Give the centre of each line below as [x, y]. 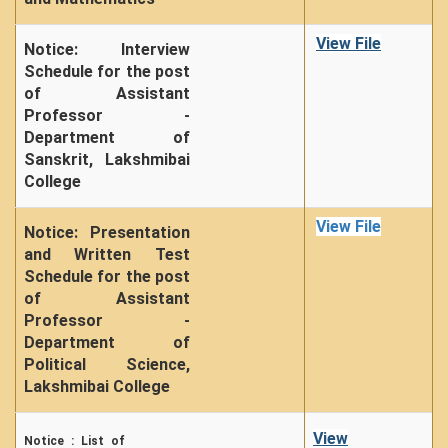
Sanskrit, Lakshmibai [107, 159]
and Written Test [107, 254]
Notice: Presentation [107, 232]
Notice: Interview [107, 49]
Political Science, [107, 364]
